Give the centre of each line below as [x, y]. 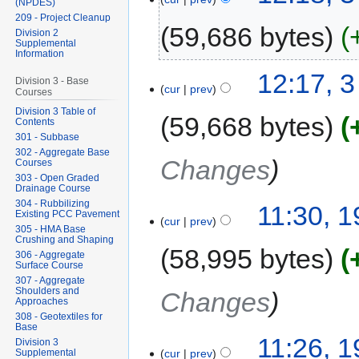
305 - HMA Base [51, 230]
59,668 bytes [247, 126]
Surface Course [50, 266]
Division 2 [37, 33]
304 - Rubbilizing [53, 204]
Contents [35, 122]
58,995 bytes [247, 259]
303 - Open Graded [58, 178]
